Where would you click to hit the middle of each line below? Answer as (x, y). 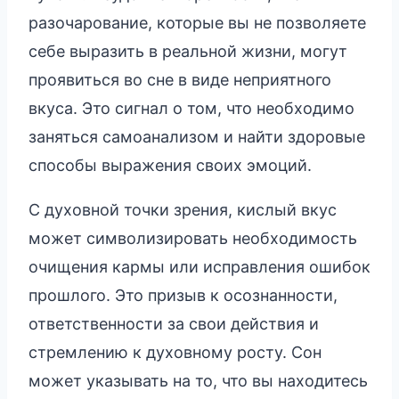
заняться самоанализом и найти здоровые (197, 136)
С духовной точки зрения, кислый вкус (183, 209)
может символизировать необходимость (193, 238)
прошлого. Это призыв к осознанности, (183, 295)
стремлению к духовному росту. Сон (175, 352)
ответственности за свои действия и (174, 323)
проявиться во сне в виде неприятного (180, 79)
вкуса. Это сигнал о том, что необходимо (191, 108)
